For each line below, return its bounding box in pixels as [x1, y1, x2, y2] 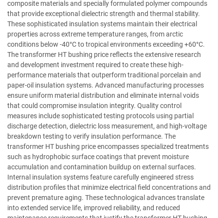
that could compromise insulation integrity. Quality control [7, 101, 182, 109]
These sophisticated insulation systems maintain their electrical [7, 19, 197, 28]
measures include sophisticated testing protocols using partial [7, 111, 194, 120]
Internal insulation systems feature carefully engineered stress [7, 173, 194, 181]
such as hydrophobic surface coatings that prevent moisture [7, 152, 189, 161]
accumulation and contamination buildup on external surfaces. [7, 163, 196, 171]
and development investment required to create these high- [7, 60, 183, 69]
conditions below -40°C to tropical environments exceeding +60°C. [7, 40, 205, 48]
